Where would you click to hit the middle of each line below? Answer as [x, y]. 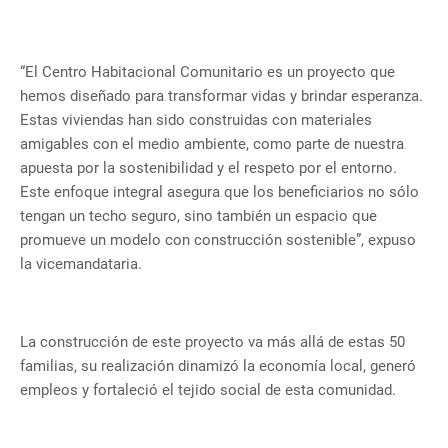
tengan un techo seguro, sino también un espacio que [198, 216]
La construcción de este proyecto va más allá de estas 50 [212, 342]
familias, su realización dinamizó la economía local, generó [218, 366]
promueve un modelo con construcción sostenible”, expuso [218, 240]
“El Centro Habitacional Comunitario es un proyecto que [207, 72]
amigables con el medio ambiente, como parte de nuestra [212, 144]
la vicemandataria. [81, 264]
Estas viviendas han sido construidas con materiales [196, 120]
